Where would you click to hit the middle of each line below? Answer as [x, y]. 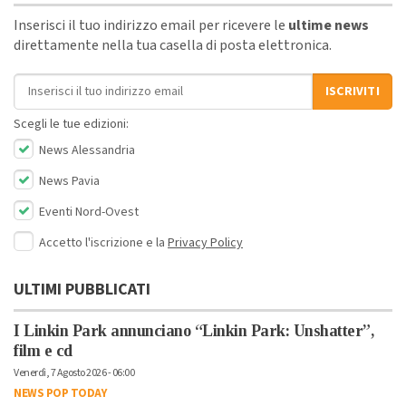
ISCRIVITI [353, 92]
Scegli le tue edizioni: [71, 125]
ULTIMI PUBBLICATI [82, 290]
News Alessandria [86, 151]
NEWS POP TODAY [60, 394]
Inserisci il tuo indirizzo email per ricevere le [151, 26]
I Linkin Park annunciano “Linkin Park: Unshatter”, [193, 331]
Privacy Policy [205, 243]
